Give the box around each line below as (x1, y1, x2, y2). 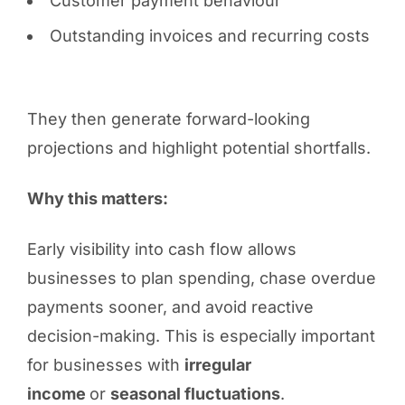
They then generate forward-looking (26, 108, 310, 128)
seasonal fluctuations (109, 383, 280, 403)
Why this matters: (26, 188, 168, 208)
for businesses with (26, 354, 184, 374)
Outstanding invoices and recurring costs (49, 25, 370, 45)
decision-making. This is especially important (26, 325, 375, 345)
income (26, 383, 89, 403)
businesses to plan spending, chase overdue (26, 268, 376, 287)
